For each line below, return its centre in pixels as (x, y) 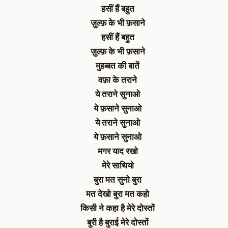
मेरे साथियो (118, 165)
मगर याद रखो (118, 151)
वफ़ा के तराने (118, 80)
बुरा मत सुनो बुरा (118, 180)
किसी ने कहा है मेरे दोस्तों (118, 208)
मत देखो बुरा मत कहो (118, 194)
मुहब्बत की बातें (118, 66)
